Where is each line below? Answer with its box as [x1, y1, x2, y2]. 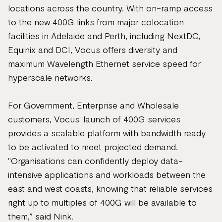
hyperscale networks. [8, 72, 93, 83]
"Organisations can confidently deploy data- [8, 155, 183, 166]
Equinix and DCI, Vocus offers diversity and [8, 44, 177, 55]
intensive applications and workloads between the [8, 169, 206, 180]
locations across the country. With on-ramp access [8, 2, 213, 13]
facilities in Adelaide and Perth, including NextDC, [8, 30, 201, 41]
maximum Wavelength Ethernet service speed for [8, 58, 201, 69]
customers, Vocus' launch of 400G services [8, 113, 180, 124]
